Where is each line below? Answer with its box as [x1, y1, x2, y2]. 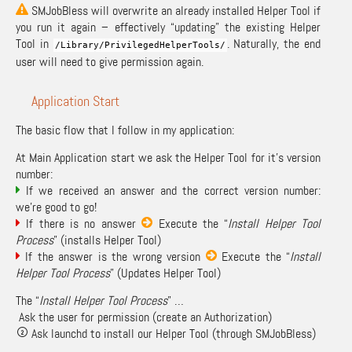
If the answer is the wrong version [20, 247, 206, 265]
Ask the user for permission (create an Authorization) [16, 308, 272, 325]
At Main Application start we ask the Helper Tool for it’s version [16, 148, 321, 166]
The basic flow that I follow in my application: [16, 121, 234, 138]
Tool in [16, 35, 53, 52]
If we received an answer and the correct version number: [20, 181, 321, 199]
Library [60, 39, 99, 50]
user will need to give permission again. [16, 53, 203, 70]
